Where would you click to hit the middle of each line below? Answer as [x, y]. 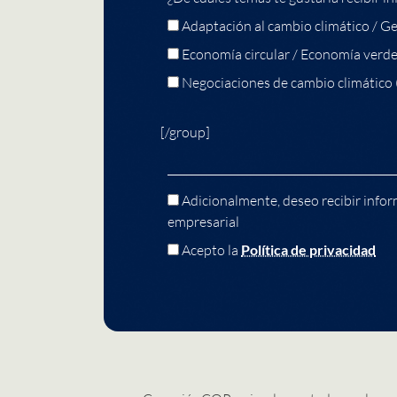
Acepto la [211, 249]
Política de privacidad [308, 249]
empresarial [203, 221]
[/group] [185, 132]
